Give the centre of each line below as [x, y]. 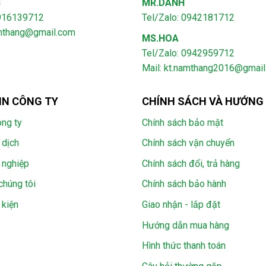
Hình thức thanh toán [184, 246]
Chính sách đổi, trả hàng [191, 163]
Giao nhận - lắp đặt [181, 204]
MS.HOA [160, 38]
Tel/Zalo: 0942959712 [188, 53]
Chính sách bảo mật [183, 122]
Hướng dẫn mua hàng [186, 225]
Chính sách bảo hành [184, 184]
